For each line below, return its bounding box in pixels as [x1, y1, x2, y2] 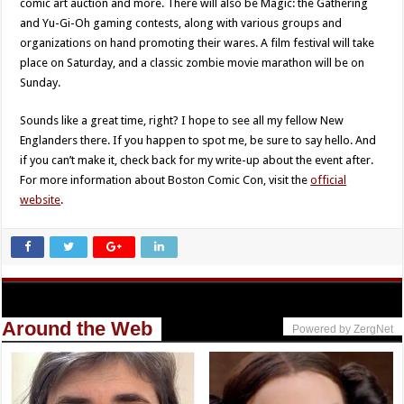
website [20, 193, 61, 207]
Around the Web [2, 317, 153, 341]
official [310, 173, 347, 188]
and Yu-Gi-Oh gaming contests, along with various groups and [20, 16, 343, 31]
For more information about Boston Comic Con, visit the [20, 173, 311, 188]
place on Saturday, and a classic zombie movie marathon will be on [20, 56, 365, 70]
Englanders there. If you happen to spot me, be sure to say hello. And [20, 133, 377, 148]
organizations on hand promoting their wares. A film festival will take [20, 36, 375, 50]
